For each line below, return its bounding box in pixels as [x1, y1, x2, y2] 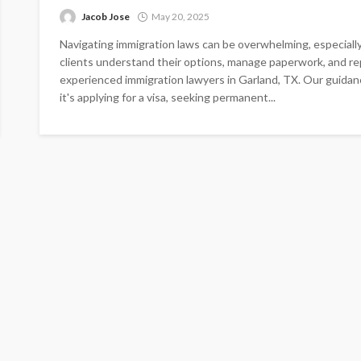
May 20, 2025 [151, 10, 210, 23]
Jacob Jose [81, 10, 130, 23]
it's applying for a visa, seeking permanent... [60, 90, 276, 105]
